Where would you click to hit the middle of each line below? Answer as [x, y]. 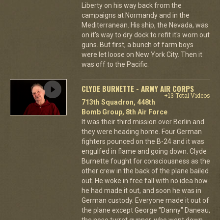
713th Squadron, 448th [118, 102]
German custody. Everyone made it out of [145, 200]
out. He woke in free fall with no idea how [144, 180]
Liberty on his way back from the [131, 5]
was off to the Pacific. [115, 64]
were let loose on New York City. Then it [142, 54]
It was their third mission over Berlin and [143, 122]
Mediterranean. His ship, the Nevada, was [145, 25]
